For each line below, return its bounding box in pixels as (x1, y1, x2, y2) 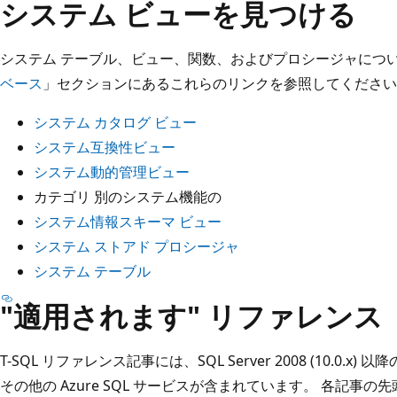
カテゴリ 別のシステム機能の (34, 186, 222, 206)
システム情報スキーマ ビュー (34, 211, 222, 231)
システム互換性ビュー (34, 136, 175, 157)
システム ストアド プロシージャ (34, 236, 239, 256)
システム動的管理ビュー (34, 161, 190, 182)
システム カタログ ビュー (34, 112, 197, 132)
